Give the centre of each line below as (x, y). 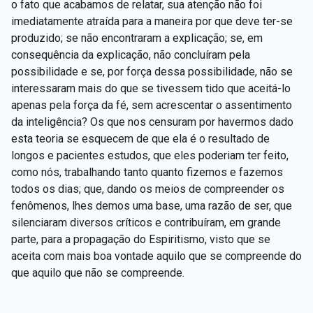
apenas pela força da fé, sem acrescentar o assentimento (152, 105)
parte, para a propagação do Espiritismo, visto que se (141, 239)
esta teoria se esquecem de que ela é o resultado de (140, 138)
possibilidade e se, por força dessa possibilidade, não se (152, 71)
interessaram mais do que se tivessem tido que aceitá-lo (151, 88)
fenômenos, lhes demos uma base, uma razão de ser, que (152, 205)
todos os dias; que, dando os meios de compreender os (148, 189)
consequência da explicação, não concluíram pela (131, 54)
